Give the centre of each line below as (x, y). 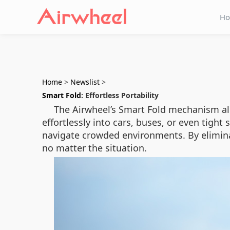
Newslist (85, 82)
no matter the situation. (94, 148)
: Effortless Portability (120, 95)
